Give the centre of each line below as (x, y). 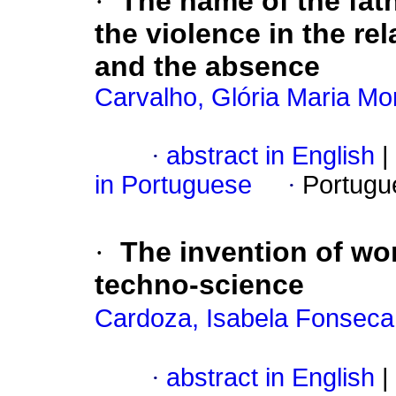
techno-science (199, 285)
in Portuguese (173, 185)
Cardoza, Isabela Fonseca (244, 319)
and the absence (207, 67)
